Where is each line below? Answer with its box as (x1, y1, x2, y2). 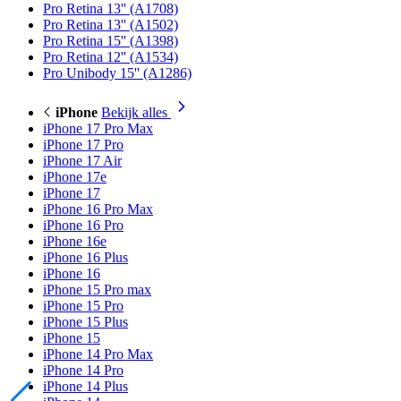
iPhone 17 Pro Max (43, 121, 153, 136)
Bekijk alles (101, 105, 171, 120)
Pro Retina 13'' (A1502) (43, 17, 178, 32)
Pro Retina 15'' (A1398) (43, 33, 178, 48)
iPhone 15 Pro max (43, 282, 151, 297)
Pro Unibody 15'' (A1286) (43, 65, 192, 81)
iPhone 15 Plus (43, 314, 128, 329)
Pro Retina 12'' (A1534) (43, 49, 178, 64)
